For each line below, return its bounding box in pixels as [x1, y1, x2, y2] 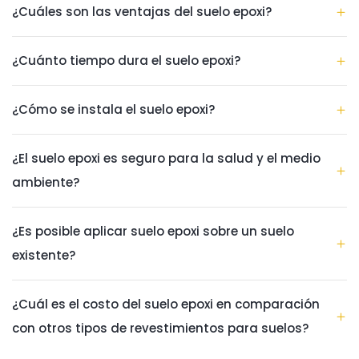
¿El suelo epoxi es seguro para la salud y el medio [12, 149, 321, 167]
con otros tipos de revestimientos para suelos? [12, 319, 309, 337]
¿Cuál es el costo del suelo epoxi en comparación [12, 295, 320, 313]
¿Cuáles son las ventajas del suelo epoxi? [12, 2, 272, 20]
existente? [12, 246, 75, 264]
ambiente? [12, 173, 79, 191]
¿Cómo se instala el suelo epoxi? [12, 100, 215, 118]
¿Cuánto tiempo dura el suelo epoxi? [12, 51, 240, 69]
